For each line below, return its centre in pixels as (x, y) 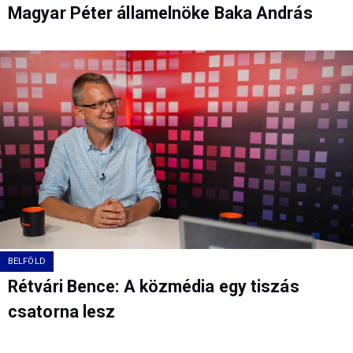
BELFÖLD (27, 261)
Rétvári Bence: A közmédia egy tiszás (154, 286)
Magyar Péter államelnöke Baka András (160, 13)
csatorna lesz (62, 312)
